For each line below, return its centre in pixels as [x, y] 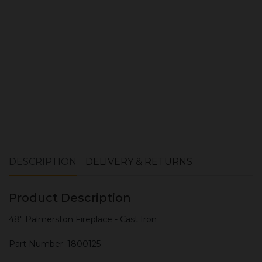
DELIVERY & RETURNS [139, 162]
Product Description [70, 198]
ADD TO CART [131, 23]
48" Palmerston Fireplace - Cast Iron [83, 219]
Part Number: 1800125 [55, 244]
